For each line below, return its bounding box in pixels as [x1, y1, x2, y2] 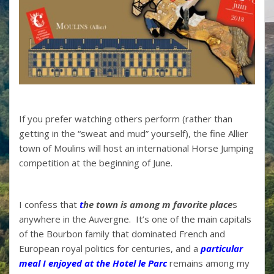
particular [201, 242, 243, 254]
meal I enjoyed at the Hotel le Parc [19, 256, 167, 269]
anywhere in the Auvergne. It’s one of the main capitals [19, 212, 251, 225]
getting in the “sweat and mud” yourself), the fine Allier [19, 127, 248, 139]
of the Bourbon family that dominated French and [19, 227, 225, 240]
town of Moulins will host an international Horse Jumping [19, 141, 254, 154]
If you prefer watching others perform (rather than [19, 112, 232, 125]
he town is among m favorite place [83, 198, 232, 210]
